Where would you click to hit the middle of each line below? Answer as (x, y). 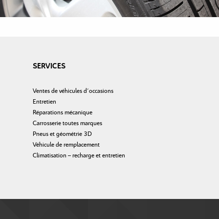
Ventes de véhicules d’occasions (73, 91)
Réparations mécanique (63, 112)
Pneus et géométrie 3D (62, 134)
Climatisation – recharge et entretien (79, 155)
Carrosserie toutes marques (67, 123)
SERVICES (49, 66)
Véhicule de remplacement (66, 145)
